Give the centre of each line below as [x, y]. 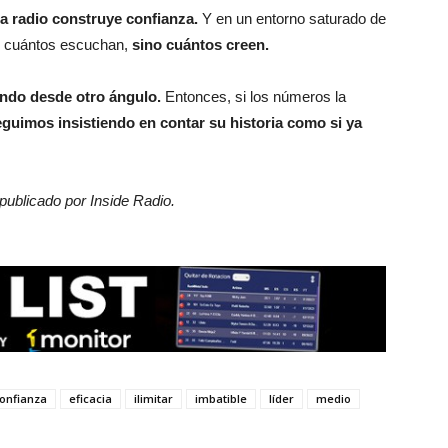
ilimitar [153, 398]
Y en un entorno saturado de [294, 18]
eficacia [90, 398]
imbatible [221, 398]
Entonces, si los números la [255, 96]
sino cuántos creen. [198, 44]
